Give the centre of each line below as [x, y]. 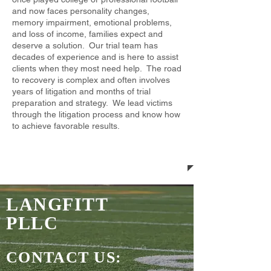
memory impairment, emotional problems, [92, 22]
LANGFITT [57, 204]
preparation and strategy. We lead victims [92, 103]
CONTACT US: [64, 257]
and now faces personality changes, [81, 11]
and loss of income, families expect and [87, 34]
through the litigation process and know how [96, 114]
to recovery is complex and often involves [91, 80]
